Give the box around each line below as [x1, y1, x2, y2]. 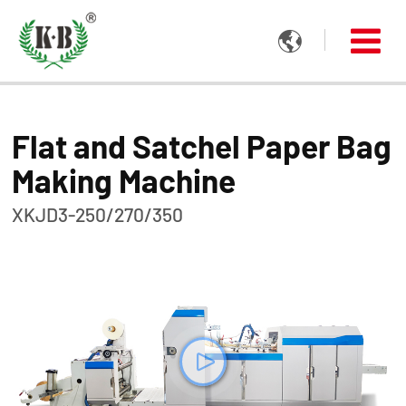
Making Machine [12, 161, 237, 199]
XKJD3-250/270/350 [12, 203, 184, 226]
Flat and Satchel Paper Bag [12, 127, 392, 165]
